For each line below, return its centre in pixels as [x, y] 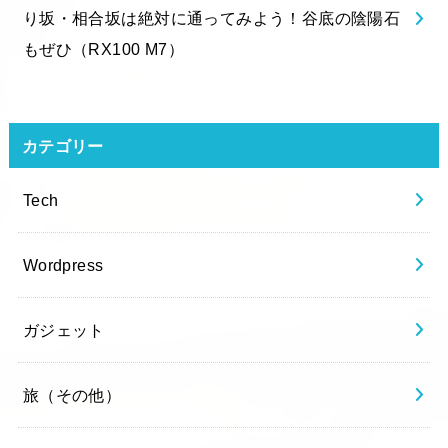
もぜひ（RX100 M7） [103, 49]
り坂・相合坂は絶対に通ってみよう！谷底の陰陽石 [211, 18]
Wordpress [63, 264]
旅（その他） [72, 394]
